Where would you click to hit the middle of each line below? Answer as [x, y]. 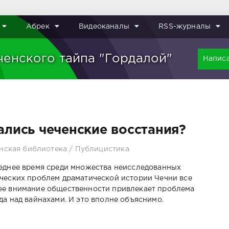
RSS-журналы [185, 27]
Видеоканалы [104, 27]
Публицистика [102, 149]
